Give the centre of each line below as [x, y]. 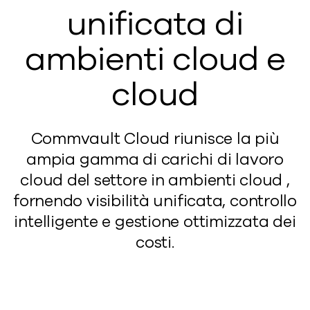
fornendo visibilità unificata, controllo [155, 201]
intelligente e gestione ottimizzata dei [155, 222]
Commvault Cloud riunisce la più [155, 139]
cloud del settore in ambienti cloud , [155, 180]
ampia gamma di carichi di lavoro [155, 159]
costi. [155, 243]
